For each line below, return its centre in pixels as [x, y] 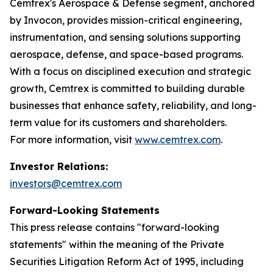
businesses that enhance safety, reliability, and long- [133, 105]
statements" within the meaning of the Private [117, 244]
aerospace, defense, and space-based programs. [126, 54]
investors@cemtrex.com [66, 183]
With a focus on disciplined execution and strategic [130, 71]
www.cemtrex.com [178, 140]
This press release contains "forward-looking [115, 227]
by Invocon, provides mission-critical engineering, [126, 20]
